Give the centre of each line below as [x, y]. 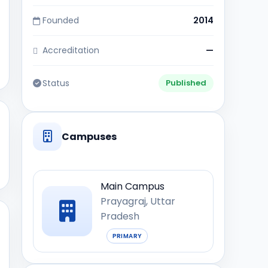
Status [56, 83]
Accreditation [71, 50]
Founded [61, 20]
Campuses [89, 136]
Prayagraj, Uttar [138, 201]
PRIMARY [127, 236]
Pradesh [120, 216]
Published [186, 83]
